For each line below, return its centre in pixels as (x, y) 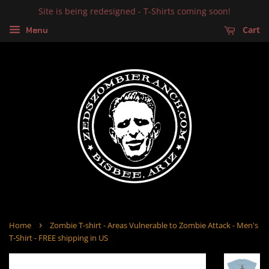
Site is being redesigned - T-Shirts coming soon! (134, 11)
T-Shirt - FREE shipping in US (59, 238)
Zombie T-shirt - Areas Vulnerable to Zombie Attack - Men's (154, 225)
